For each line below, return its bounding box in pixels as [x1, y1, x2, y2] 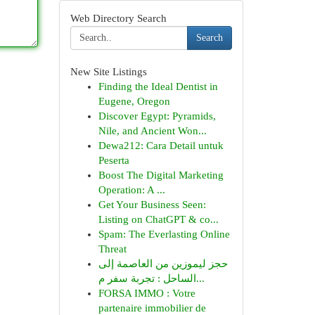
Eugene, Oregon [98, 96, 170, 107]
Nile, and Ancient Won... [98, 125, 207, 136]
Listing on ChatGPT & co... [98, 214, 219, 225]
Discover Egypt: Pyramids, [98, 110, 216, 122]
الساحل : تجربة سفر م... [195, 273, 205, 284]
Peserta [98, 155, 129, 166]
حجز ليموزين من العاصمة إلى [98, 258, 228, 269]
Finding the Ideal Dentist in [98, 81, 218, 92]
